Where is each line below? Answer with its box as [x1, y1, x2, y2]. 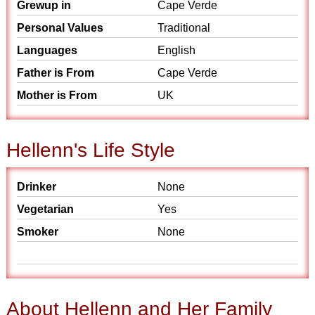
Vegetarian [17, 203, 75, 215]
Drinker [17, 181, 57, 193]
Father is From [17, 67, 95, 79]
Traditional [157, 22, 210, 34]
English [157, 44, 195, 56]
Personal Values [17, 22, 104, 34]
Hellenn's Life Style [6, 139, 176, 161]
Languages [17, 44, 78, 56]
